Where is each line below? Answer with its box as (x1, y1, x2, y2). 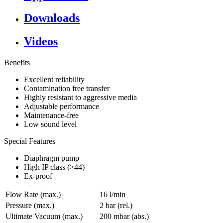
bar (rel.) (106, 201, 132, 210)
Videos (24, 35, 58, 48)
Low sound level (24, 120, 77, 129)
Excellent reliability (24, 75, 85, 84)
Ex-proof (24, 172, 52, 181)
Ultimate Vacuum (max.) (5, 212, 83, 221)
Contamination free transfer (24, 84, 110, 93)
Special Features (4, 137, 55, 146)
